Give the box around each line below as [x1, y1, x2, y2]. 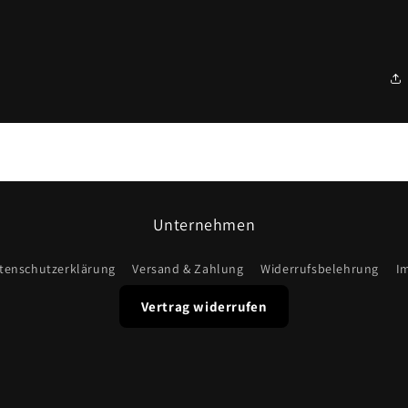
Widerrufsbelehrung [260, 260, 380, 278]
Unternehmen [152, 214, 256, 236]
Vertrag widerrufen [140, 298, 268, 316]
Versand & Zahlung [132, 260, 244, 278]
